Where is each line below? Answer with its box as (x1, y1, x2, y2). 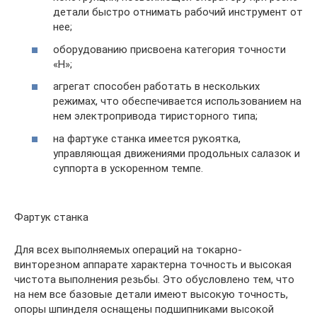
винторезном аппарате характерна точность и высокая (14, 258, 292, 271)
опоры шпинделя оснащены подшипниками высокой (14, 302, 274, 316)
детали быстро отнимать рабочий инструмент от (53, 6, 303, 18)
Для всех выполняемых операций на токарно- (14, 243, 242, 256)
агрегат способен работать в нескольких (53, 80, 260, 93)
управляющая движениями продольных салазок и (53, 146, 300, 160)
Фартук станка (14, 210, 88, 224)
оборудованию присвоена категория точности (53, 42, 286, 56)
